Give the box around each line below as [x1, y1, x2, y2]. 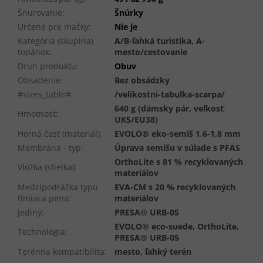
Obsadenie [18, 75, 60, 86]
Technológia [18, 226, 65, 238]
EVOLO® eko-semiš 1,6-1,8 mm [114, 128, 241, 140]
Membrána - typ [18, 142, 81, 154]
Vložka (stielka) [18, 161, 75, 173]
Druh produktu [18, 60, 76, 72]
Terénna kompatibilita [18, 246, 104, 258]
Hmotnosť [18, 108, 56, 120]
